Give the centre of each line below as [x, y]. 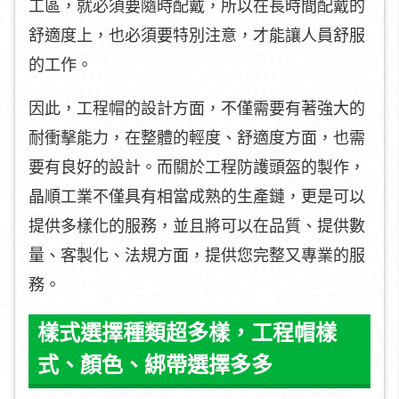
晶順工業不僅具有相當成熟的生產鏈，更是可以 [197, 197]
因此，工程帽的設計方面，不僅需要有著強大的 [197, 109]
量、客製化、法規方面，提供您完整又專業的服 [197, 256]
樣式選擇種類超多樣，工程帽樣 [187, 333]
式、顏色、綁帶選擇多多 [155, 365]
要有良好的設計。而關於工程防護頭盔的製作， [197, 167]
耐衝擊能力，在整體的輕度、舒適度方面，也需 [197, 138]
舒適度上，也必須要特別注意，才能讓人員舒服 [197, 36]
